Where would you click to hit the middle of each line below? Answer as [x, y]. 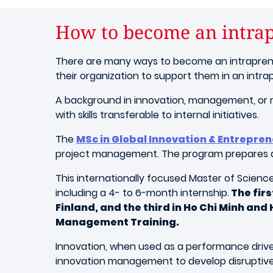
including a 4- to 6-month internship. [142, 193]
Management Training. [117, 222]
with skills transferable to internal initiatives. [157, 115]
